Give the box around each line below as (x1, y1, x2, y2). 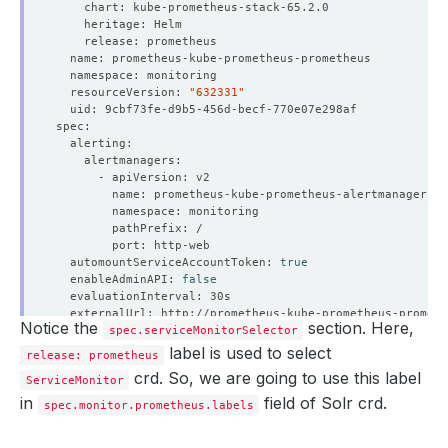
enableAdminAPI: (56, 271, 182, 286)
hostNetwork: (56, 322, 161, 337)
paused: (56, 407, 126, 422)
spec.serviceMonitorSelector (108, 322, 298, 337)
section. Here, (303, 317, 415, 338)
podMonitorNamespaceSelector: (56, 424, 273, 439)
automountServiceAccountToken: (56, 254, 280, 269)
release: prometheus (25, 347, 159, 362)
